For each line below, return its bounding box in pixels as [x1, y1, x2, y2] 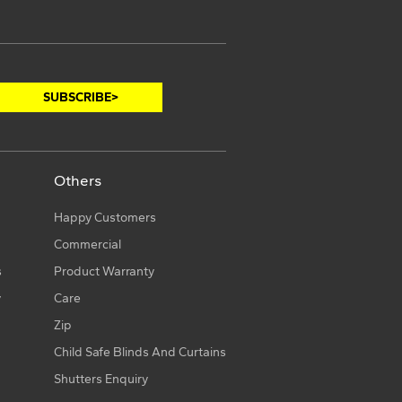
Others [54, 171, 102, 190]
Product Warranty [54, 263, 155, 279]
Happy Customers [54, 209, 157, 225]
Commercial [54, 236, 122, 252]
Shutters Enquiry [54, 371, 149, 387]
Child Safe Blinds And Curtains [54, 344, 227, 360]
